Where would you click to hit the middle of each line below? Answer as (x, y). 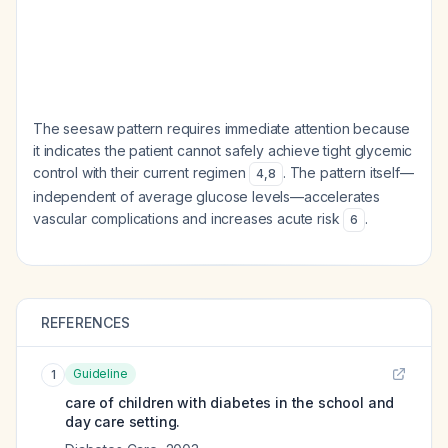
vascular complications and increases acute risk (188, 218)
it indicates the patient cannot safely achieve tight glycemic (223, 150)
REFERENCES (86, 322)
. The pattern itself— (348, 172)
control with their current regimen (141, 172)
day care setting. (123, 421)
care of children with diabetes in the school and (230, 402)
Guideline (100, 373)
